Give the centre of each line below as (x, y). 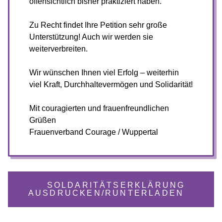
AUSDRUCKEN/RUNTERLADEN (106, 193)
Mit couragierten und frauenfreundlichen (99, 108)
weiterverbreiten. (58, 49)
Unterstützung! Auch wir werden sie (91, 37)
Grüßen (43, 120)
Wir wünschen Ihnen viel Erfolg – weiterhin (104, 73)
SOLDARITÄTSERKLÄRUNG (116, 185)
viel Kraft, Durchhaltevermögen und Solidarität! (111, 84)
